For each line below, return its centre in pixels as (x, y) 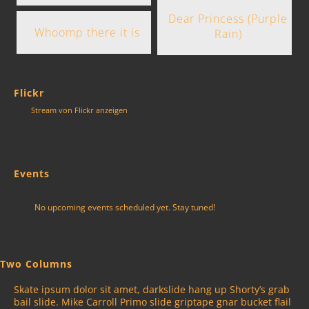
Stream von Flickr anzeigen (79, 110)
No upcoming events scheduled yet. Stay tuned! (125, 208)
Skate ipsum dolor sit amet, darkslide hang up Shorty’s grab (152, 290)
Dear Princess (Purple (228, 19)
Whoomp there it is (88, 33)
